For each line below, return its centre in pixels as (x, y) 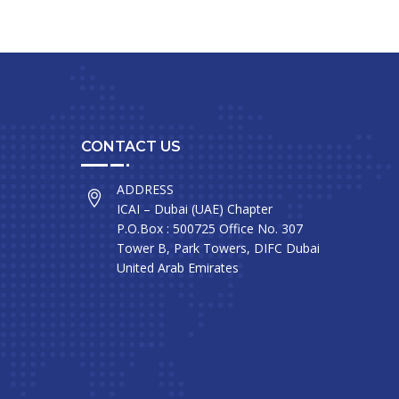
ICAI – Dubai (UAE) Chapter (195, 208)
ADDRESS (145, 189)
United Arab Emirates (178, 267)
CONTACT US (131, 146)
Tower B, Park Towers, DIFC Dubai (218, 248)
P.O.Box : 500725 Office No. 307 (210, 228)
